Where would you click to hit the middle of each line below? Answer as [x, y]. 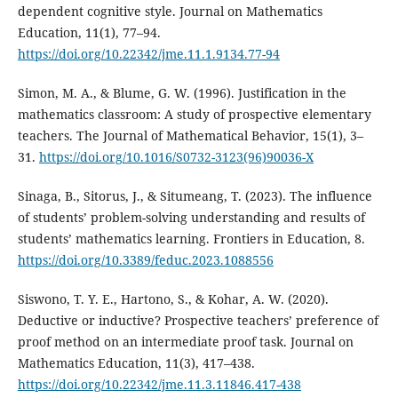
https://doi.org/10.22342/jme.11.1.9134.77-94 [148, 54]
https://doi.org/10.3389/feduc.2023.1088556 [145, 260]
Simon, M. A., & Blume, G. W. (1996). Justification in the [182, 93]
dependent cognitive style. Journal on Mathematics [170, 12]
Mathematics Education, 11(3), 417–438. [136, 363]
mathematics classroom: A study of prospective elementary [194, 115]
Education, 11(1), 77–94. [89, 33]
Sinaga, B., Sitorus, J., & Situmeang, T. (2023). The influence [195, 196]
